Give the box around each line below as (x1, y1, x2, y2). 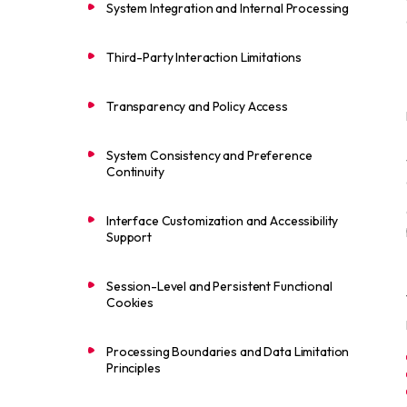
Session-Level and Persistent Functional (106, 278, 333, 294)
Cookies (106, 294, 154, 311)
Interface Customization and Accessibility (106, 213, 339, 229)
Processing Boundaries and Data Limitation (106, 343, 350, 360)
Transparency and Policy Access (106, 98, 288, 114)
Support (106, 229, 153, 245)
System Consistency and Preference (106, 147, 313, 164)
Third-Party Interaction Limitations (106, 49, 303, 65)
